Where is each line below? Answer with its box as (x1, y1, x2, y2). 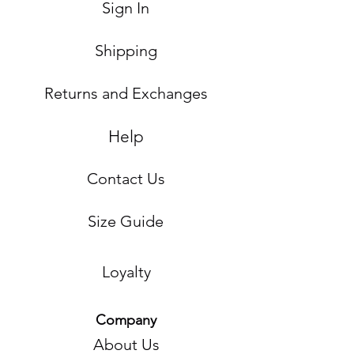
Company (95, 311, 156, 329)
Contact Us (86, 169, 165, 188)
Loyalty (102, 262, 151, 281)
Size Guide (88, 212, 164, 231)
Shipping (94, 41, 157, 60)
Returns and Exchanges (44, 84, 208, 103)
